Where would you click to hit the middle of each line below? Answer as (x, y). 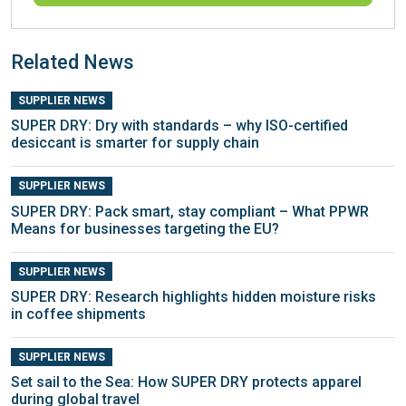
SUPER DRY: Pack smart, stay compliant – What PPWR (190, 211)
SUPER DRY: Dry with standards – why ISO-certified (179, 126)
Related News (72, 63)
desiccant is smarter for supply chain (135, 143)
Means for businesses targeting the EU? (145, 228)
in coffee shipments (78, 314)
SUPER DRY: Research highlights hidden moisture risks (193, 296)
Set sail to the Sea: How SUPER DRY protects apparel (186, 382)
